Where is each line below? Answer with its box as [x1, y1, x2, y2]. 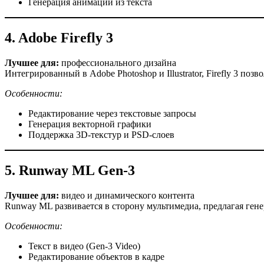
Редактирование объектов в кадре [28, 251, 164, 262]
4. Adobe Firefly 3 [5, 30, 113, 46]
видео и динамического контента [59, 190, 194, 200]
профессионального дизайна [59, 58, 176, 68]
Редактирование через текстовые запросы [28, 108, 196, 119]
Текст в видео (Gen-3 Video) [28, 240, 140, 251]
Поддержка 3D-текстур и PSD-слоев [28, 130, 174, 140]
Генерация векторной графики [28, 119, 151, 130]
